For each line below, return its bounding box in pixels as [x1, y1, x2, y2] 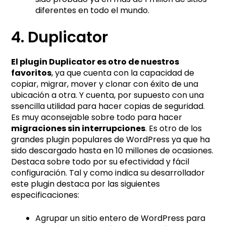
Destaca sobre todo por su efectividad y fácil [11, 155, 190, 167]
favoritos [11, 67, 52, 79]
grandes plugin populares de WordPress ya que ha [11, 133, 210, 145]
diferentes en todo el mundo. [35, 4, 150, 16]
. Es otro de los [145, 122, 202, 134]
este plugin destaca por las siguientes [11, 178, 160, 190]
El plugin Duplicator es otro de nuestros [11, 55, 180, 68]
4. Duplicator [11, 26, 108, 48]
